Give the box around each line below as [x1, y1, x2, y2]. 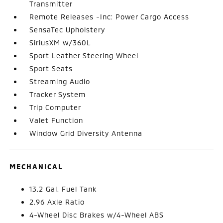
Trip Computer [29, 103, 82, 111]
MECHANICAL [9, 162, 64, 171]
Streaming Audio [29, 77, 91, 86]
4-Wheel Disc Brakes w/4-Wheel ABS [29, 210, 164, 219]
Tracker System [29, 90, 86, 99]
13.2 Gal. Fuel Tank [29, 184, 97, 193]
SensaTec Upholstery [29, 25, 106, 34]
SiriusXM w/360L [29, 38, 92, 47]
